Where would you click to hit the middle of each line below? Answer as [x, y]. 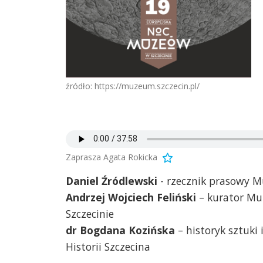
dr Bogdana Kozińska [122, 230]
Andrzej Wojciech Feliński [131, 197]
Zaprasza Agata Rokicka [112, 157]
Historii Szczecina [108, 246]
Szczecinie [90, 213]
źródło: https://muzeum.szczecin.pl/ [133, 86]
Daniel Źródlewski [113, 181]
